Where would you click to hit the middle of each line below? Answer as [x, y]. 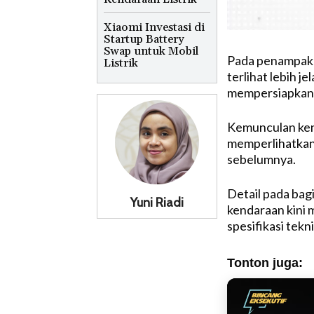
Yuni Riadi [157, 202]
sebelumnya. [261, 159]
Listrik [121, 63]
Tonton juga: [265, 262]
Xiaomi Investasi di [154, 27]
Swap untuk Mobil [151, 51]
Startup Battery [144, 39]
